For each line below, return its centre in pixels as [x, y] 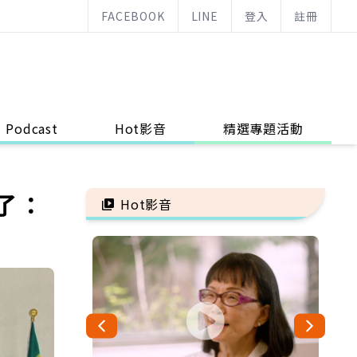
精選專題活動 [263, 128]
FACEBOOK [133, 16]
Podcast [32, 128]
